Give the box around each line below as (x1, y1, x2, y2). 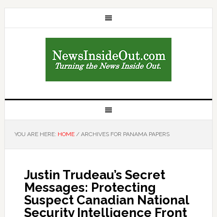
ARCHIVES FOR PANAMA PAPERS (79, 131, 170, 138)
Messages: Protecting (24, 180, 156, 195)
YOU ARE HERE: (14, 131, 58, 138)
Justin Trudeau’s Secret (24, 168, 165, 182)
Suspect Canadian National (24, 193, 189, 207)
